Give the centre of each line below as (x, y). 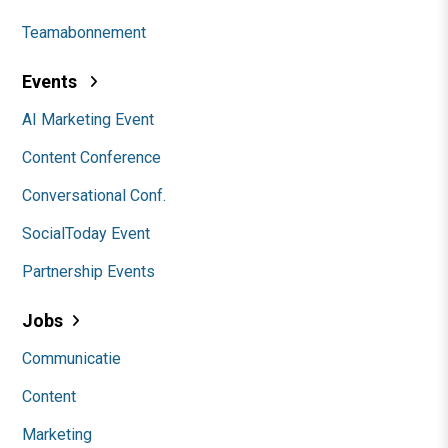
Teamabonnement (84, 32)
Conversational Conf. (94, 195)
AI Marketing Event (88, 119)
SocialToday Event (86, 233)
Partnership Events (88, 271)
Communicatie (71, 358)
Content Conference (91, 157)
